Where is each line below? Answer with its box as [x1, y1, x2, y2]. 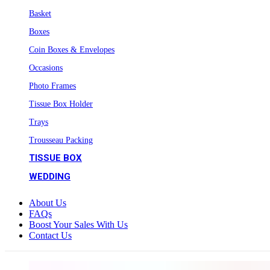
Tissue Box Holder [29, 99, 93, 108]
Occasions [29, 63, 63, 72]
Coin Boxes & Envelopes [29, 45, 115, 54]
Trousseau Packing [29, 135, 93, 145]
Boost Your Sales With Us [29, 219, 128, 230]
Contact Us [29, 230, 72, 240]
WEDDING [29, 171, 71, 182]
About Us [29, 197, 66, 208]
